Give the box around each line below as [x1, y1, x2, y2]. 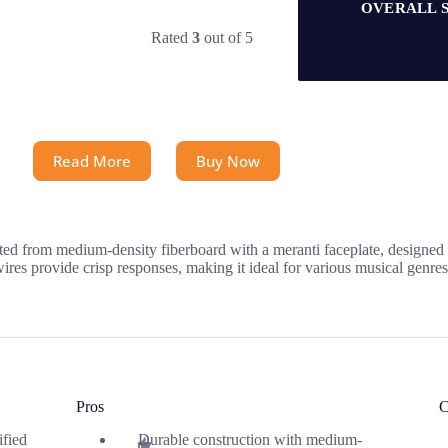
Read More [53, 150, 132, 171]
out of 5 [200, 28, 254, 46]
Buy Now [196, 150, 261, 171]
